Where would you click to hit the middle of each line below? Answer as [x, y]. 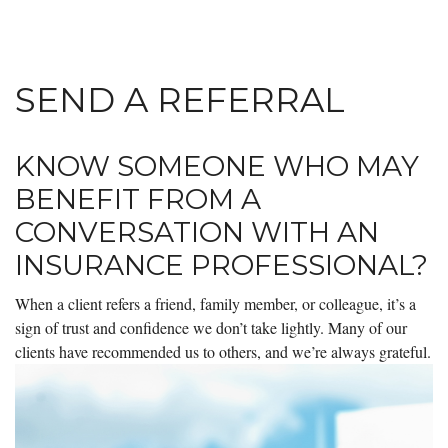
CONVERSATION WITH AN [197, 231]
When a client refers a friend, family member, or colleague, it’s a [215, 303]
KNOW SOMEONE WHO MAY [217, 165]
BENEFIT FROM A [138, 198]
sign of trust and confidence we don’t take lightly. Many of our [211, 327]
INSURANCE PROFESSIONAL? [221, 264]
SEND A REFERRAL [180, 99]
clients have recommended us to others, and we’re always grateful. [223, 351]
